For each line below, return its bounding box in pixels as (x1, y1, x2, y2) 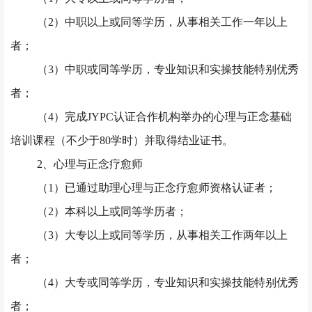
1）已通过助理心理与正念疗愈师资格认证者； (47, 182, 276, 194)
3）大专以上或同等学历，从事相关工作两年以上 (47, 229, 288, 241)
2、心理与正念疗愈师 (36, 158, 143, 170)
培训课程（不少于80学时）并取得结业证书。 (10, 134, 234, 146)
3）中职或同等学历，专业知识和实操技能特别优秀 (47, 63, 299, 75)
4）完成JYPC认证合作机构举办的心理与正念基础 (47, 111, 292, 123)
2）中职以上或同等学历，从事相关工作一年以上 (47, 16, 288, 28)
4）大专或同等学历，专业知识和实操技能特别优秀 (47, 276, 299, 288)
